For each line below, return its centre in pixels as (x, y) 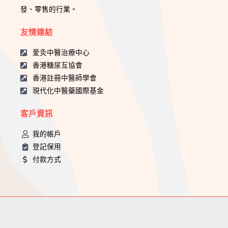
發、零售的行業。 (49, 10)
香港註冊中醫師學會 (64, 78)
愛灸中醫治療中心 (61, 53)
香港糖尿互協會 (57, 66)
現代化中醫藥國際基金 (68, 91)
